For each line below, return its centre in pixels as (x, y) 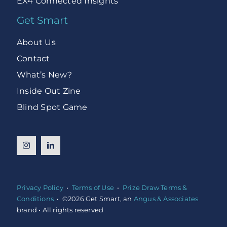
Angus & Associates (166, 199)
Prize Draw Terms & (155, 188)
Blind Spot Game (52, 107)
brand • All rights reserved (61, 210)
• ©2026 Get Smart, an (93, 199)
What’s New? (44, 75)
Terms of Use (93, 188)
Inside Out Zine (49, 91)
